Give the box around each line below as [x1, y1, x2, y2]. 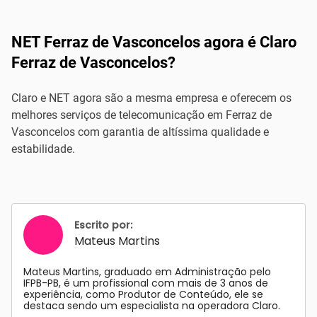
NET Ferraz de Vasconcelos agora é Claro [11, 33, 296, 51]
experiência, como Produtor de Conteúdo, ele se [23, 287, 263, 301]
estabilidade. [11, 142, 75, 156]
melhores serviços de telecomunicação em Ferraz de [11, 108, 272, 122]
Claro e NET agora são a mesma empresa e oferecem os [11, 91, 292, 105]
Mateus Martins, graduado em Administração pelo [23, 265, 271, 279]
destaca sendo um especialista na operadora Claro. [23, 299, 280, 313]
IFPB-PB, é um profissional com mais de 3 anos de [23, 276, 268, 290]
